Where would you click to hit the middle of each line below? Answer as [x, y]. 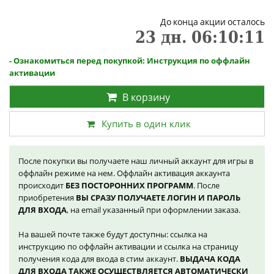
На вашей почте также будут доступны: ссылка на [113, 234]
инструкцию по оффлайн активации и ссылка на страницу [128, 246]
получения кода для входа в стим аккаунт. [99, 258]
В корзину [146, 97]
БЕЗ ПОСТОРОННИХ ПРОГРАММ [129, 185]
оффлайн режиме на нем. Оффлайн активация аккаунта [124, 173]
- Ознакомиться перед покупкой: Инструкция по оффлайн [130, 60]
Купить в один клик [146, 123]
